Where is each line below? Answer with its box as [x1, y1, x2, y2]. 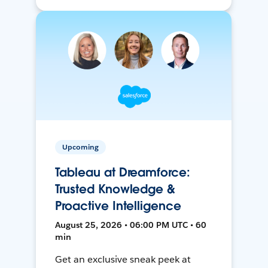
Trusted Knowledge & [55, 181, 175, 197]
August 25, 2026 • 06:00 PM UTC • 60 [55, 220, 207, 231]
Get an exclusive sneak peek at [55, 253, 191, 266]
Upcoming [62, 142, 99, 153]
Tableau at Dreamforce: [55, 165, 190, 181]
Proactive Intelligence [55, 198, 181, 214]
